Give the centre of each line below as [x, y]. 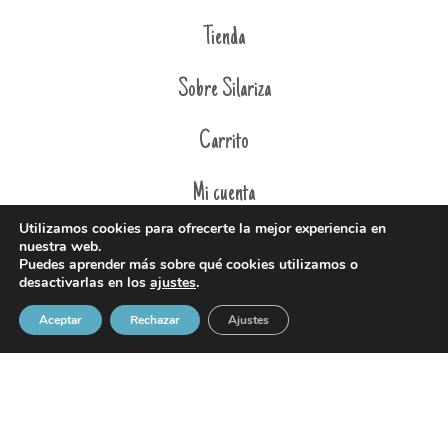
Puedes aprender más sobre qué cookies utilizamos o [188, 264]
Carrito [224, 141]
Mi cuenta [224, 193]
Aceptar [60, 320]
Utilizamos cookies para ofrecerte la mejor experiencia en [202, 228]
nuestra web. [60, 246]
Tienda [224, 37]
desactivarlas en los [84, 282]
